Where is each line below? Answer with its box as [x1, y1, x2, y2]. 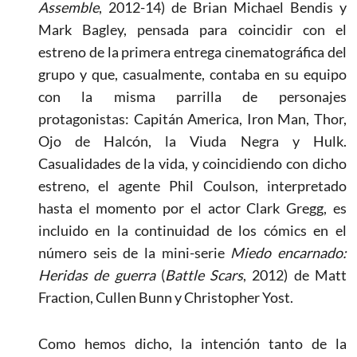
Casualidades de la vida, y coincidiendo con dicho [38, 154, 347, 172]
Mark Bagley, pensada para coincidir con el [38, 20, 347, 38]
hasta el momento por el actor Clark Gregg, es [38, 198, 347, 217]
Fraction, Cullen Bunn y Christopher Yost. [38, 288, 293, 306]
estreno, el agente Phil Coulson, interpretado [38, 176, 347, 194]
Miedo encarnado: [230, 243, 347, 261]
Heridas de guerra [38, 265, 155, 284]
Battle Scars [164, 265, 244, 284]
